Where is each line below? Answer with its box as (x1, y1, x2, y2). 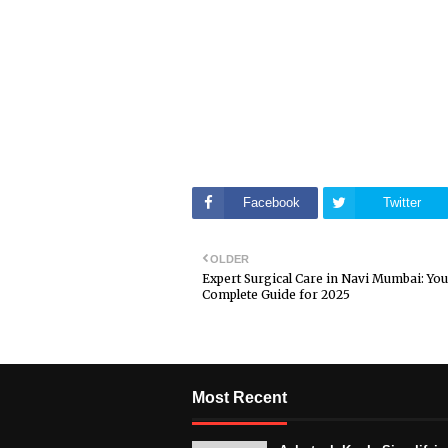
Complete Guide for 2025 (202, 286, 350, 302)
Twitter (383, 194, 421, 210)
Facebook (242, 194, 300, 210)
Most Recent (192, 388, 287, 406)
